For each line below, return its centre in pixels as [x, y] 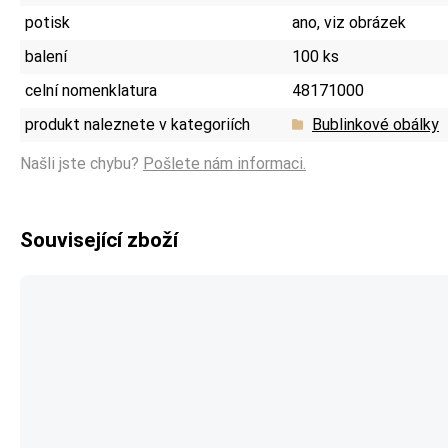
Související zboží [99, 239]
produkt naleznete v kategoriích [137, 124]
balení [46, 56]
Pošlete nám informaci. [224, 163]
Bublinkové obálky [375, 124]
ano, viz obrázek [349, 22]
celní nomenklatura [91, 90]
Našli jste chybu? [81, 163]
